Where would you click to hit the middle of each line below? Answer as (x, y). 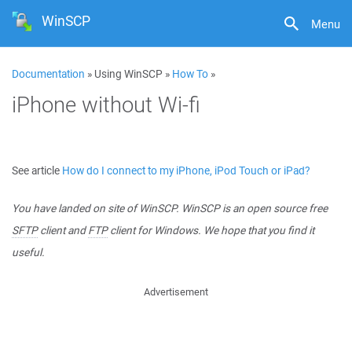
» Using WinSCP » (128, 74)
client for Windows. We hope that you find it (211, 230)
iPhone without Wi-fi (106, 104)
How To (190, 74)
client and (63, 230)
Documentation (48, 74)
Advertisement (176, 292)
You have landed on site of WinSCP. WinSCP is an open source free (170, 208)
